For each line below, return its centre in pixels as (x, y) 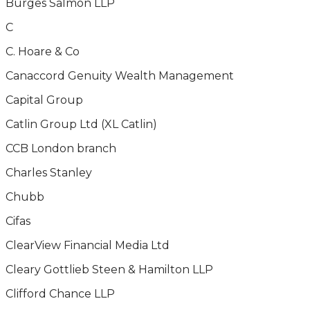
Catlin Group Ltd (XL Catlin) (81, 124)
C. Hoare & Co (43, 52)
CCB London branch (61, 148)
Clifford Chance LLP (60, 294)
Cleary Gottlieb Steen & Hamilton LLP (109, 270)
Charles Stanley (49, 173)
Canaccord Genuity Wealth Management (120, 76)
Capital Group (44, 100)
